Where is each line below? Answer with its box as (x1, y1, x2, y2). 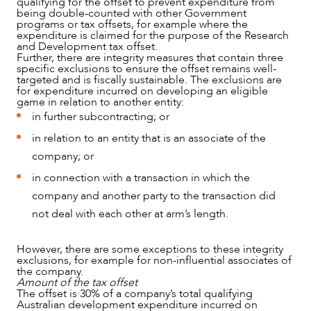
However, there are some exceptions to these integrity (17, 241, 283, 257)
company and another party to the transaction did (32, 187, 276, 203)
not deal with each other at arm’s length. (32, 205, 232, 221)
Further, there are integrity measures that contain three (17, 49, 283, 65)
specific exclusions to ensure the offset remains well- (17, 60, 276, 76)
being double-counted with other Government (17, 5, 246, 21)
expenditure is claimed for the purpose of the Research (17, 27, 289, 43)
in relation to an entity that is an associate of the (32, 130, 267, 146)
